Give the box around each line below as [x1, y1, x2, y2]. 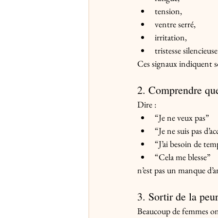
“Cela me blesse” [155, 151, 211, 163]
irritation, [155, 32, 187, 43]
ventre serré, [155, 18, 196, 30]
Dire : [137, 99, 156, 110]
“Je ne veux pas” [155, 112, 209, 124]
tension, [155, 5, 182, 17]
